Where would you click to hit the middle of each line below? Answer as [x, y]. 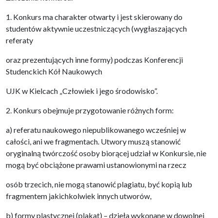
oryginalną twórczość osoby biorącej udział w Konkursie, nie [106, 153]
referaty [19, 40]
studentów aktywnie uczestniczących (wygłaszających [96, 28]
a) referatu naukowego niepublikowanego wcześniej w [96, 130]
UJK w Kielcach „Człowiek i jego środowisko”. [82, 91]
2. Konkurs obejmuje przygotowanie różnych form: [90, 110]
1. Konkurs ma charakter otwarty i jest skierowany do [94, 17]
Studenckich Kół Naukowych [54, 71]
